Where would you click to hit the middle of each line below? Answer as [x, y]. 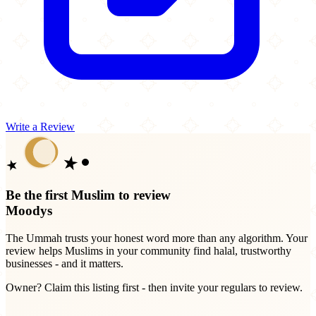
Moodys [29, 210]
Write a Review [40, 127]
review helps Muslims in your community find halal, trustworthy [148, 250]
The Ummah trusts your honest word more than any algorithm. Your [157, 238]
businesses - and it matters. [65, 263]
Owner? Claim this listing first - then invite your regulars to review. [154, 287]
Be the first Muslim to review [88, 195]
